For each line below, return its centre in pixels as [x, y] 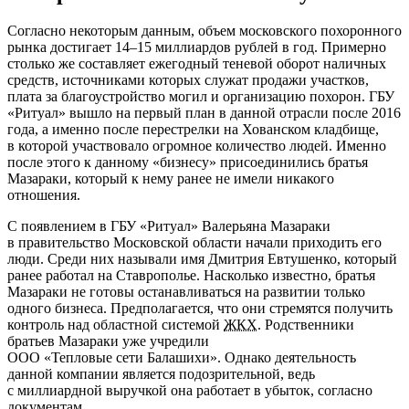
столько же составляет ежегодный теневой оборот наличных [197, 64]
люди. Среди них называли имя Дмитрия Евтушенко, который [202, 259]
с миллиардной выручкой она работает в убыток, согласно [190, 391]
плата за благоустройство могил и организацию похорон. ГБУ [201, 97]
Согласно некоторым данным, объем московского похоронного [204, 31]
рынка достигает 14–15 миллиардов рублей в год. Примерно [197, 47]
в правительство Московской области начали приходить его [194, 243]
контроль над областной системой [115, 325]
